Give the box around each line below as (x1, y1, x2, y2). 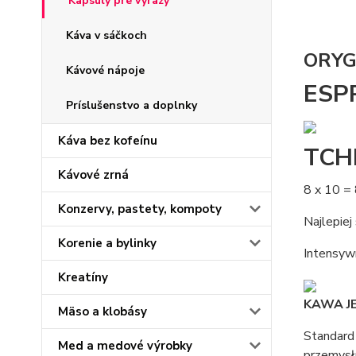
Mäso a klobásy (58, 304, 147, 319)
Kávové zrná (58, 167, 129, 183)
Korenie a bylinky (58, 235, 157, 251)
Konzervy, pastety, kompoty (58, 201, 222, 217)
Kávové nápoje (66, 63, 145, 78)
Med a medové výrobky (58, 338, 192, 354)
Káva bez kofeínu (58, 133, 157, 149)
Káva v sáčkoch (66, 28, 147, 43)
